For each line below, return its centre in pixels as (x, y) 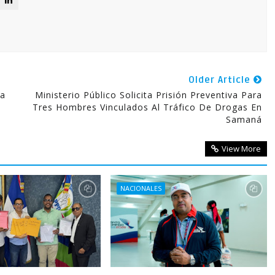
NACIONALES (141, 188)
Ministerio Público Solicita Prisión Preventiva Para (148, 95)
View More (241, 149)
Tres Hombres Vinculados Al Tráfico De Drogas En (147, 107)
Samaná (244, 119)
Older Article (221, 80)
